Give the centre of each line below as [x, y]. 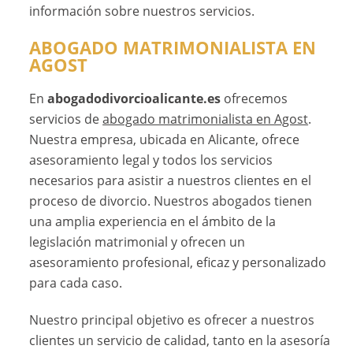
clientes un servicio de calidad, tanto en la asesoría [180, 340]
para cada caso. [76, 282]
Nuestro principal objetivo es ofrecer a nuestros [172, 320]
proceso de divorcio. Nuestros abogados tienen [171, 201]
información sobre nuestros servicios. [142, 11]
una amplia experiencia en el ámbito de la [153, 221]
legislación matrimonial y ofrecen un [137, 242]
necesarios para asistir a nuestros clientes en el [171, 180]
